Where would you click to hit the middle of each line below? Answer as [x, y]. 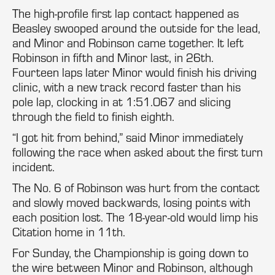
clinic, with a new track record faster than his [126, 87]
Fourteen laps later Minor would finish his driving [134, 72]
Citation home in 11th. [69, 232]
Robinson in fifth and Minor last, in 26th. [113, 57]
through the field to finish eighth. [93, 116]
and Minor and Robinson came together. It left [128, 43]
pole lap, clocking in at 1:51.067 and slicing [122, 102]
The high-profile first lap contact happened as [126, 13]
